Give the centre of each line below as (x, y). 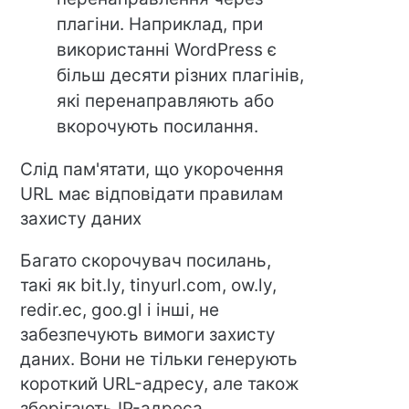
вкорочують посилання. (158, 126)
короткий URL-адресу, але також (160, 383)
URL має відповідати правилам (152, 194)
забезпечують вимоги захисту (148, 334)
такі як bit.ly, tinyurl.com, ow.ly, (149, 285)
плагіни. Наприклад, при (160, 24)
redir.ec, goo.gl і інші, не (120, 309)
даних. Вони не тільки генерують (159, 359)
